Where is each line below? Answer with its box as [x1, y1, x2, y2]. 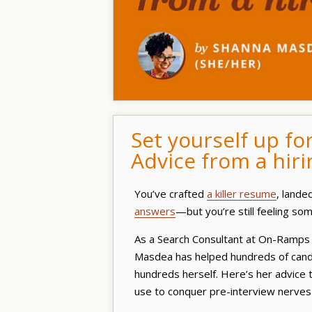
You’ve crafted [134, 186, 207, 201]
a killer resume [207, 186, 276, 201]
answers [134, 203, 175, 218]
